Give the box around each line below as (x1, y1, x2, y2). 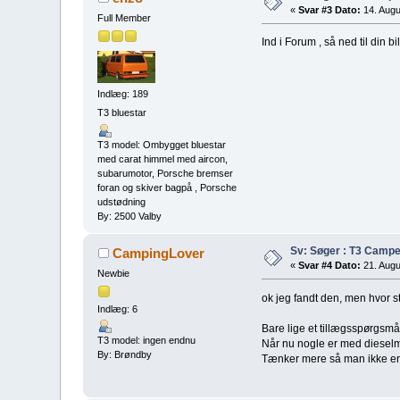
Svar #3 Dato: (298, 4, 362, 15)
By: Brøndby (97, 349, 153, 360)
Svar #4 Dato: (298, 259, 362, 271)
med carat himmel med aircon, (97, 153, 229, 164)
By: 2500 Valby (97, 210, 162, 221)
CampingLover (112, 245, 204, 261)
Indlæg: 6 (97, 303, 138, 314)
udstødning (97, 196, 146, 207)
